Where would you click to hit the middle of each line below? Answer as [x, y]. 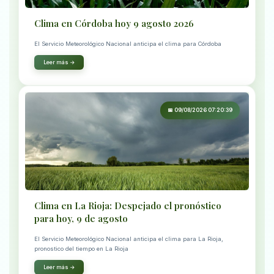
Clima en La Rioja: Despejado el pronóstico [128, 206]
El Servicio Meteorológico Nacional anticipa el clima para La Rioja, [129, 239]
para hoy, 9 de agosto [81, 219]
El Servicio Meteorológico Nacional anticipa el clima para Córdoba [128, 44]
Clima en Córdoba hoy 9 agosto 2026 [114, 24]
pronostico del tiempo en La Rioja [81, 249]
